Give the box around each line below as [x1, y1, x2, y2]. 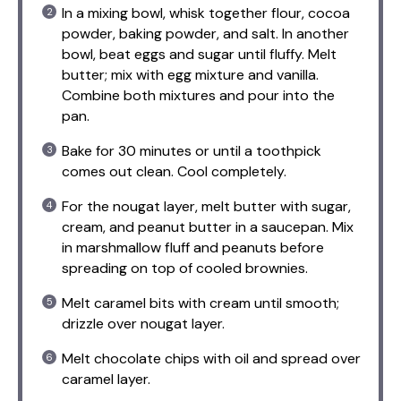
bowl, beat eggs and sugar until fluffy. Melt [62, 44, 337, 64]
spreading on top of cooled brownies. [62, 258, 308, 277]
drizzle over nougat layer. [62, 313, 225, 333]
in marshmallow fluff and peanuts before [62, 237, 324, 257]
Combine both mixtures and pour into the [62, 85, 335, 105]
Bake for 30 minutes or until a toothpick [62, 141, 321, 160]
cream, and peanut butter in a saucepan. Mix [62, 217, 354, 236]
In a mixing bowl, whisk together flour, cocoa [62, 3, 350, 22]
